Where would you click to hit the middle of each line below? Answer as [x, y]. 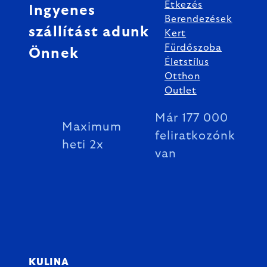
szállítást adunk [89, 32]
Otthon [182, 76]
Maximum [92, 127]
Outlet [181, 91]
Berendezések [198, 19]
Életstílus [187, 62]
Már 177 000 [192, 118]
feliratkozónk [195, 136]
